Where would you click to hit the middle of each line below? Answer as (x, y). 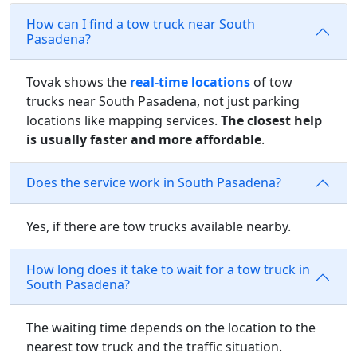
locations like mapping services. (124, 120)
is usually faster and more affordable (144, 139)
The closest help (271, 120)
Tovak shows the (78, 82)
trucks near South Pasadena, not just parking (163, 101)
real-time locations (190, 82)
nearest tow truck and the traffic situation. (154, 346)
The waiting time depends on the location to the (171, 327)
